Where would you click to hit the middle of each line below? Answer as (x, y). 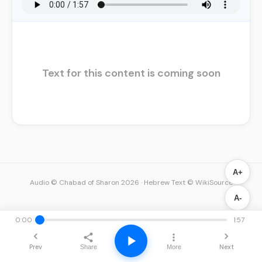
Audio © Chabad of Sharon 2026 (84, 182)
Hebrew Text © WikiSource (188, 182)
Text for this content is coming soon (131, 73)
